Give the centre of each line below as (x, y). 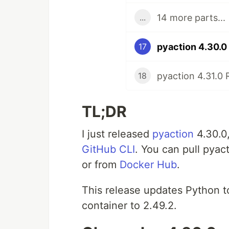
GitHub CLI (108, 150)
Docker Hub (148, 165)
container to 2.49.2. (129, 206)
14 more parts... (191, 17)
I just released (117, 134)
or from (101, 165)
